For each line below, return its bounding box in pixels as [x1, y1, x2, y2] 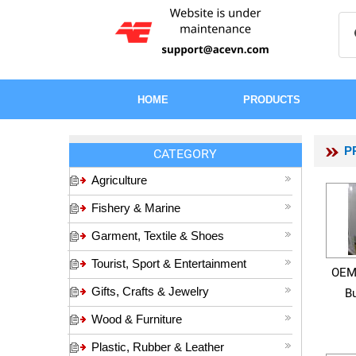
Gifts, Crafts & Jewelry [91, 284, 209, 298]
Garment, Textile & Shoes [91, 229, 224, 242]
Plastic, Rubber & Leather [91, 340, 224, 354]
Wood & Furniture [91, 312, 182, 326]
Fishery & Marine [91, 201, 180, 215]
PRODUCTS [243, 94, 300, 106]
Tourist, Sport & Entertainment [91, 257, 246, 270]
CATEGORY [153, 146, 218, 161]
